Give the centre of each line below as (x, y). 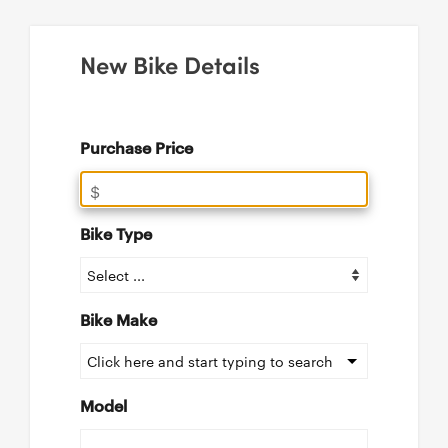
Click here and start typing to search (210, 361)
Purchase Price (136, 147)
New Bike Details (170, 64)
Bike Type (116, 233)
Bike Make (118, 319)
